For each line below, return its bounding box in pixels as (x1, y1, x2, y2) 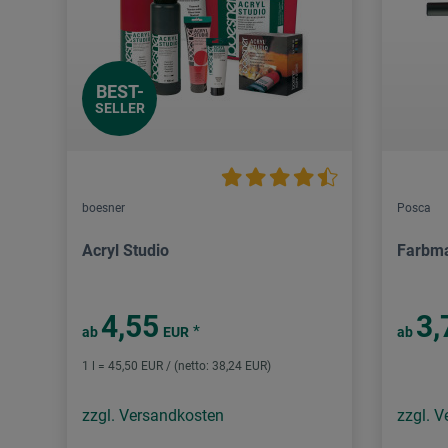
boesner (82, 201, 125, 216)
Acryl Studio (82, 241, 169, 261)
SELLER (94, 99, 145, 116)
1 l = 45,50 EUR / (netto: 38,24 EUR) (82, 359, 271, 374)
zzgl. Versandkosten (82, 406, 224, 426)
